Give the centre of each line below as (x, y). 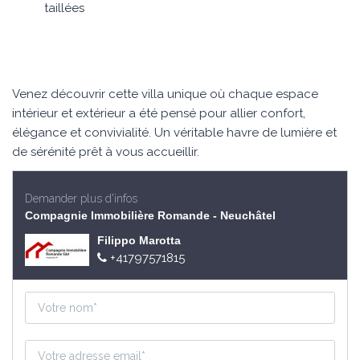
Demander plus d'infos (81, 198)
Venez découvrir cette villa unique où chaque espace (165, 94)
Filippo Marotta (139, 240)
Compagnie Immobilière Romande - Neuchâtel (150, 215)
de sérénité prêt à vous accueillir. (106, 152)
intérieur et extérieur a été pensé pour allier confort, (159, 113)
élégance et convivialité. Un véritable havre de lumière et (174, 133)
